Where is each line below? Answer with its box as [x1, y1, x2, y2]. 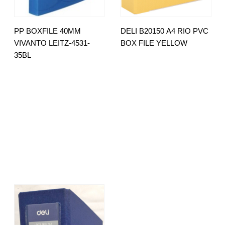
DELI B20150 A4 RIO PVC [121, 26, 209, 35]
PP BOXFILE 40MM [14, 26, 81, 35]
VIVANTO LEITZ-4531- [14, 38, 90, 47]
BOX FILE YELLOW [121, 38, 188, 47]
